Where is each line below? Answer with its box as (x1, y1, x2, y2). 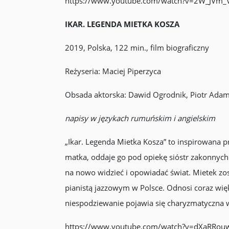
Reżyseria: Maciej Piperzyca (64, 66, 161, 76)
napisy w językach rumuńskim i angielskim (64, 113, 215, 123)
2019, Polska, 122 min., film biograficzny (64, 42, 209, 53)
